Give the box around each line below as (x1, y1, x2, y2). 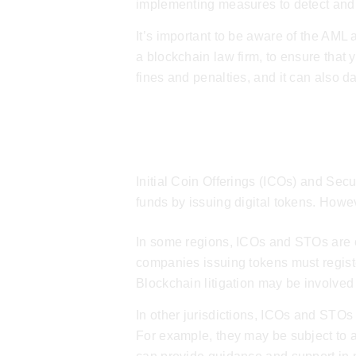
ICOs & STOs (136, 132, 311, 165)
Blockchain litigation (136, 277, 255, 291)
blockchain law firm (146, 50, 260, 64)
